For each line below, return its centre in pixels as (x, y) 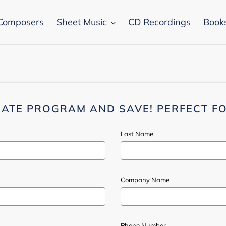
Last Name (137, 133)
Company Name (145, 179)
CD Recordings (159, 22)
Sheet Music (82, 22)
